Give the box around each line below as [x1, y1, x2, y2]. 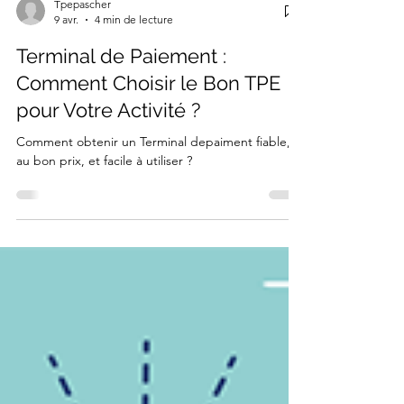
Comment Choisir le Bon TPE [16, 107, 280, 132]
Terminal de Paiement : [16, 80, 226, 105]
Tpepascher [54, 33, 111, 48]
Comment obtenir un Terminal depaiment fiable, [16, 170, 290, 187]
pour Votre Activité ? [16, 134, 200, 159]
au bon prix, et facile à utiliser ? [16, 188, 192, 206]
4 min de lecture [95, 49, 173, 63]
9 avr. [54, 49, 78, 63]
